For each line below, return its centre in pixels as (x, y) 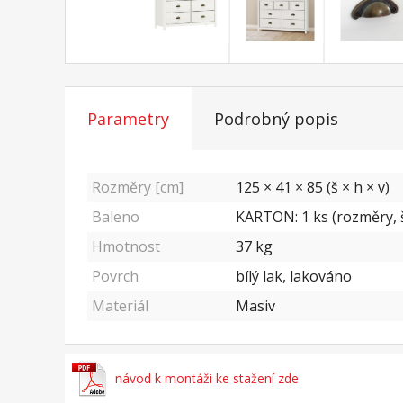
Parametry (128, 119)
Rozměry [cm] (138, 188)
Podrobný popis (276, 119)
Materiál (120, 306)
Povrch (115, 277)
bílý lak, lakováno (294, 277)
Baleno (116, 217)
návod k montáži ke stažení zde (206, 379)
